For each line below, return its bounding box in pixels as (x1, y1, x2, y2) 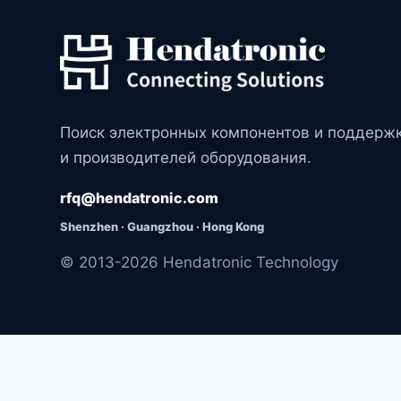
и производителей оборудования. (60, 148, 312, 166)
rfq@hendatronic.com (60, 188, 219, 207)
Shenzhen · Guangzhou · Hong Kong (60, 218, 265, 234)
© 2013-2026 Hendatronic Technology (60, 252, 339, 271)
